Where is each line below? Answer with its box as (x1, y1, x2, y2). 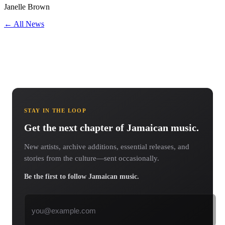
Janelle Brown (4, 2, 50, 11)
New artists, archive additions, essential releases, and (24, 143, 189, 151)
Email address (24, 193, 68, 202)
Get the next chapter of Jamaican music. (24, 122, 199, 134)
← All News (4, 19, 44, 28)
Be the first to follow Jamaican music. (24, 173, 139, 181)
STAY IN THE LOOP (24, 107, 87, 114)
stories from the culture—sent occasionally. (24, 154, 159, 163)
